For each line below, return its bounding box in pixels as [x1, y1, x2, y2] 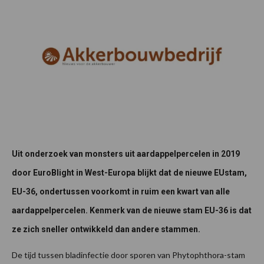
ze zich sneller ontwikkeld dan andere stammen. [12, 224, 200, 234]
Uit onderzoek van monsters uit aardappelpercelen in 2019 [12, 148, 240, 159]
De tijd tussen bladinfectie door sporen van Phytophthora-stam [12, 249, 245, 260]
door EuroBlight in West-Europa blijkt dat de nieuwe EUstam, [12, 167, 247, 177]
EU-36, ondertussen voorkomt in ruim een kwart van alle [12, 186, 230, 196]
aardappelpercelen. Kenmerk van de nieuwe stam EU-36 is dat [12, 205, 252, 215]
